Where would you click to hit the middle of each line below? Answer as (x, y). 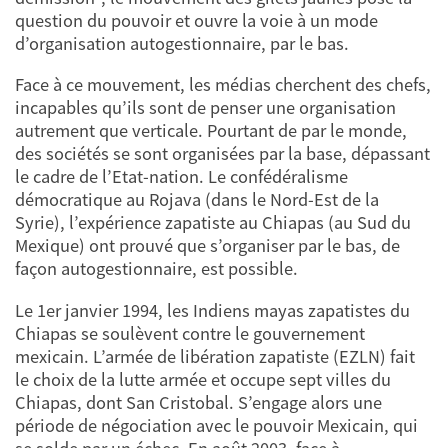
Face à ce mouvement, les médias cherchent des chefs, (223, 85)
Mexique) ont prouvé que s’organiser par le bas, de (207, 246)
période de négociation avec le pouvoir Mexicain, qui (216, 425)
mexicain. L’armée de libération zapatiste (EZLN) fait (215, 356)
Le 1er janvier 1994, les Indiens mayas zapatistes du (212, 310)
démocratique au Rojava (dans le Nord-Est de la (197, 200)
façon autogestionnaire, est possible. (156, 269)
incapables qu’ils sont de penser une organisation (205, 108)
